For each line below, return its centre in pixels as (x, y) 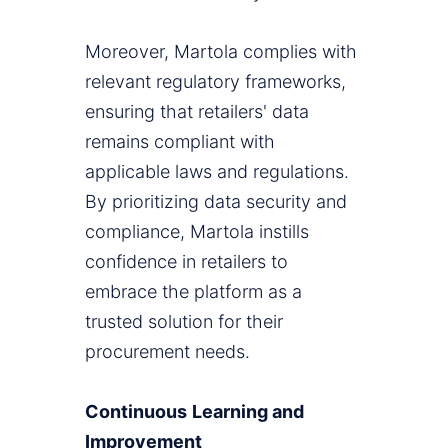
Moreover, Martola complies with (221, 52)
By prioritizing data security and (216, 202)
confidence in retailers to (186, 262)
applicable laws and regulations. (217, 172)
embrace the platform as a (193, 292)
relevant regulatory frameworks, (215, 82)
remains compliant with (180, 142)
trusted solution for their (184, 322)
